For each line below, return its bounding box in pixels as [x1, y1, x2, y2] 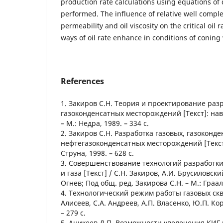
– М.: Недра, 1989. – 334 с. [61, 118, 149, 128]
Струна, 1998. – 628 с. [61, 148, 134, 158]
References [61, 75, 104, 87]
